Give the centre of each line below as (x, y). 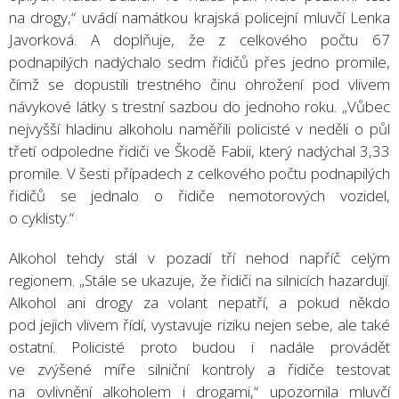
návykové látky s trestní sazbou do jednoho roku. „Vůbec (199, 106)
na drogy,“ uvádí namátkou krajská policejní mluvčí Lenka (199, 17)
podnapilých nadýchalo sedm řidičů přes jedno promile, (199, 61)
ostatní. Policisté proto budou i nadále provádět (199, 346)
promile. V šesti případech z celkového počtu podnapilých (199, 173)
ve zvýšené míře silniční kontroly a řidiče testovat (199, 369)
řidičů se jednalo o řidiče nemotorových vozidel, (199, 195)
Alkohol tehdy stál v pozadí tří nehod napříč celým (199, 257)
